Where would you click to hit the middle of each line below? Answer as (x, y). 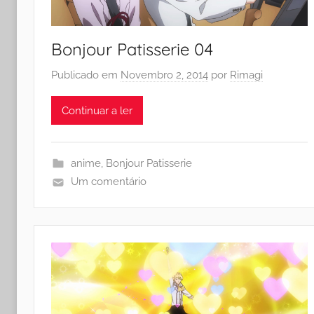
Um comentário (108, 182)
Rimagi (246, 75)
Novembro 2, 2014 (164, 75)
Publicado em (86, 75)
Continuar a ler (97, 110)
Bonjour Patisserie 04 (132, 49)
